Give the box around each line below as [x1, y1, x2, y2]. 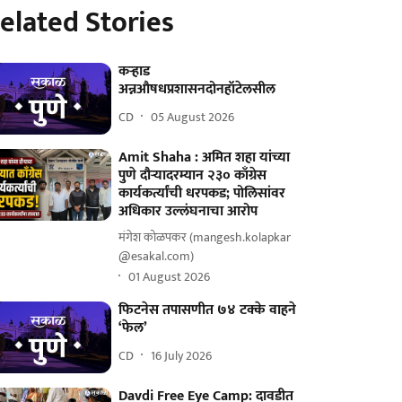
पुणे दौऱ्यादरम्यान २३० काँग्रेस [118, 163, 267, 188]
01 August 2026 [128, 266, 211, 287]
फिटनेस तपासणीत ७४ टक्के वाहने [118, 298, 297, 323]
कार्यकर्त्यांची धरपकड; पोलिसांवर [118, 181, 286, 206]
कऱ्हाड [118, 59, 151, 83]
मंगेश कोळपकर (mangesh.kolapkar [118, 227, 292, 249]
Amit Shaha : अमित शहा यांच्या [118, 145, 291, 170]
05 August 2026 [151, 106, 235, 127]
